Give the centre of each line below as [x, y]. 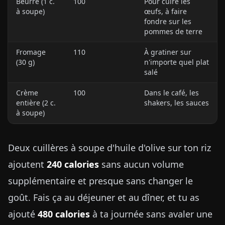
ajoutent [27, 164]
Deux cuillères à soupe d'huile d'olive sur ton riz [109, 148]
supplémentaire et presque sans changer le [100, 181]
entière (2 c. [36, 103]
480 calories [64, 214]
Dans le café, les [172, 93]
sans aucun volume [141, 164]
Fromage [31, 52]
